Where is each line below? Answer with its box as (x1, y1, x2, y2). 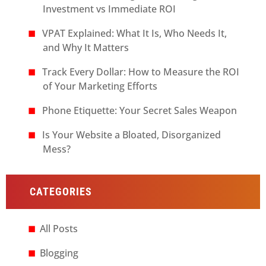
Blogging (39, 246, 78, 259)
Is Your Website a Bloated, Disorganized (42, 128, 221, 141)
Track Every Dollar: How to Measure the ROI (42, 65, 239, 78)
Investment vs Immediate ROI (43, 2, 176, 15)
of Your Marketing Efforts (43, 80, 158, 93)
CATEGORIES (29, 185, 92, 198)
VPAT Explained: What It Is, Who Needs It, (42, 27, 227, 40)
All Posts (39, 222, 78, 235)
